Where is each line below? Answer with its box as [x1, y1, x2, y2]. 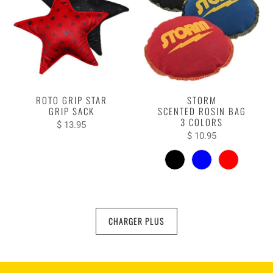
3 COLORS [180, 115, 223, 129]
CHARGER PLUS [108, 214, 165, 227]
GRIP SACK [48, 104, 94, 118]
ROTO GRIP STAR [35, 93, 107, 107]
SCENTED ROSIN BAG [157, 104, 246, 118]
